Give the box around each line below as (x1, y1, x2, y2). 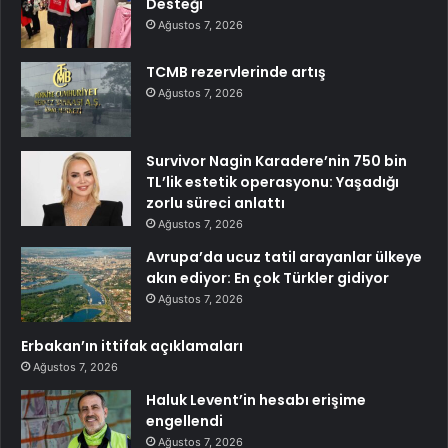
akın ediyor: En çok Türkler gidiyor (146, 268, 389, 289)
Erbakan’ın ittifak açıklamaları (21, 336, 243, 357)
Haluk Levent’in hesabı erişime (146, 390, 366, 411)
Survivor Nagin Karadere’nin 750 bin (146, 151, 407, 172)
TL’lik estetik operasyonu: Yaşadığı (146, 172, 399, 193)
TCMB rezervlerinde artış (146, 62, 326, 83)
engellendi (146, 411, 223, 432)
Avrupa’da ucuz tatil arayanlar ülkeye (146, 247, 422, 268)
